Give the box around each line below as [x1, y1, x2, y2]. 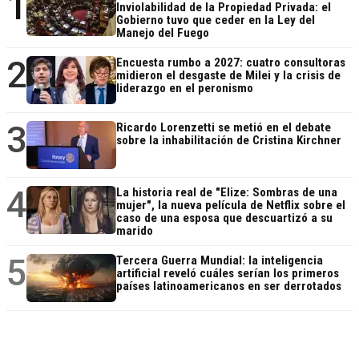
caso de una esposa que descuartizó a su [116, 210, 333, 225]
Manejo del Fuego [116, 25, 209, 40]
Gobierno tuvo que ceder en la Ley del [116, 12, 315, 27]
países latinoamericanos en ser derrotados [116, 278, 341, 293]
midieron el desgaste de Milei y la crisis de [116, 67, 341, 83]
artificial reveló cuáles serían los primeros [116, 265, 339, 280]
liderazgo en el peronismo [116, 80, 253, 95]
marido [116, 223, 153, 238]
